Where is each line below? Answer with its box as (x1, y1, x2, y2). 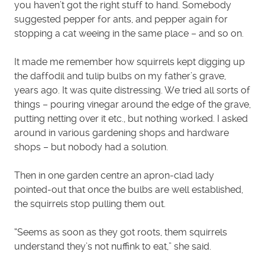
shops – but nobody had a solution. (14, 141, 168, 153)
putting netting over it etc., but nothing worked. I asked (14, 112, 248, 124)
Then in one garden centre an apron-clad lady (14, 169, 214, 181)
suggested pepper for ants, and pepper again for (14, 13, 228, 25)
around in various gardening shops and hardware (14, 127, 229, 138)
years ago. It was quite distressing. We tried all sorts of (14, 84, 250, 96)
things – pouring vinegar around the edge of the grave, (14, 98, 251, 110)
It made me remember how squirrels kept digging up (14, 56, 245, 67)
